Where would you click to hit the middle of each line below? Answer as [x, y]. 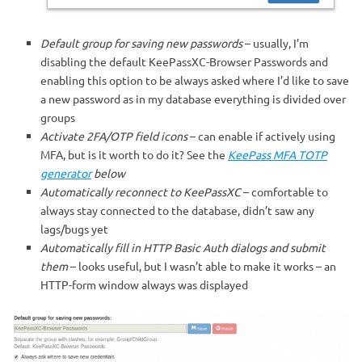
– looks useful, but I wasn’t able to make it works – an [202, 266]
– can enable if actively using [261, 136]
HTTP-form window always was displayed [144, 285]
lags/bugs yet [74, 229]
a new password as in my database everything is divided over [193, 99]
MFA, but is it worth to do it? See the [134, 155]
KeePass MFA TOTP [278, 155]
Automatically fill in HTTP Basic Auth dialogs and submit [183, 248]
